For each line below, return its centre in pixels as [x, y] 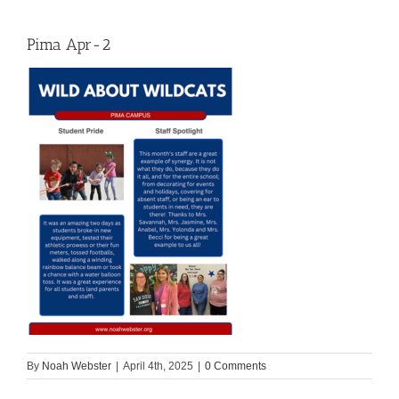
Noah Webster [77, 366]
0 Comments [236, 366]
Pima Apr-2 [69, 45]
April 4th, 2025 [158, 366]
